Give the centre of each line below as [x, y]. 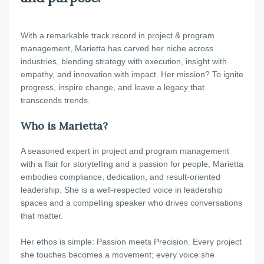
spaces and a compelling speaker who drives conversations [131, 203]
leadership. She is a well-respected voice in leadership [122, 190]
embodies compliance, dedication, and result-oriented [121, 177]
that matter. [42, 216]
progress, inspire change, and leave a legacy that [113, 87]
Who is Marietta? [64, 126]
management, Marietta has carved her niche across [117, 48]
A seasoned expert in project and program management [125, 151]
